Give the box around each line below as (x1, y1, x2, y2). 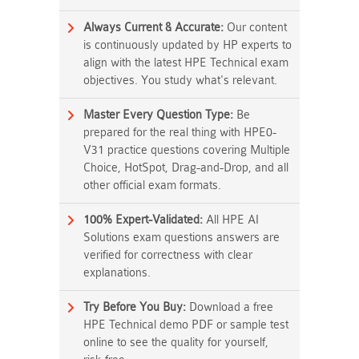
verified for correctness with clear (83, 248, 252, 262)
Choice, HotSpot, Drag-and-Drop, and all (83, 161, 288, 175)
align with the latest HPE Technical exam (83, 56, 288, 70)
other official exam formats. (83, 179, 221, 192)
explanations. (83, 266, 151, 280)
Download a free (186, 301, 273, 314)
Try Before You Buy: (83, 301, 186, 314)
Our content (224, 21, 287, 34)
